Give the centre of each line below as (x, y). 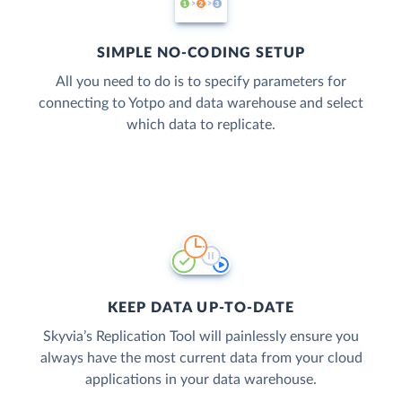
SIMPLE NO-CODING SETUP (201, 52)
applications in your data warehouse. (201, 379)
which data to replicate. (201, 124)
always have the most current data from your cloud (201, 358)
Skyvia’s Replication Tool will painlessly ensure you (201, 336)
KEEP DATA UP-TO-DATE (201, 307)
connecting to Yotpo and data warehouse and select (201, 103)
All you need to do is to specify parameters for (201, 81)
